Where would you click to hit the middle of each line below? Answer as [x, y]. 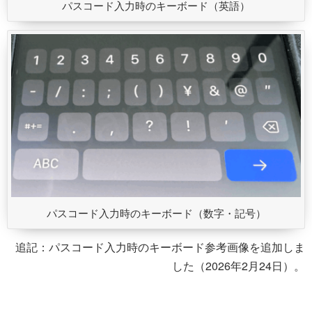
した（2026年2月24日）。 [239, 266]
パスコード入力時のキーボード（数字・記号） [156, 213]
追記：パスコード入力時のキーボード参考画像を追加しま [160, 247]
